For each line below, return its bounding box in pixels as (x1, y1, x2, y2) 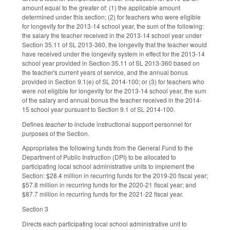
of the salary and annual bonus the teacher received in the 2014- (22, 95, 202, 104)
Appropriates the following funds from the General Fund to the (22, 143, 193, 152)
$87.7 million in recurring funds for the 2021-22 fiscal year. (22, 189, 183, 199)
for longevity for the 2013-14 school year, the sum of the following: (22, 21, 204, 30)
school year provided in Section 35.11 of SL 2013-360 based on (22, 58, 200, 67)
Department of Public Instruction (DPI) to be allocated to (22, 152, 176, 162)
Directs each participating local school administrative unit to (22, 219, 187, 228)
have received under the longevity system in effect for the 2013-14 (22, 49, 205, 58)
